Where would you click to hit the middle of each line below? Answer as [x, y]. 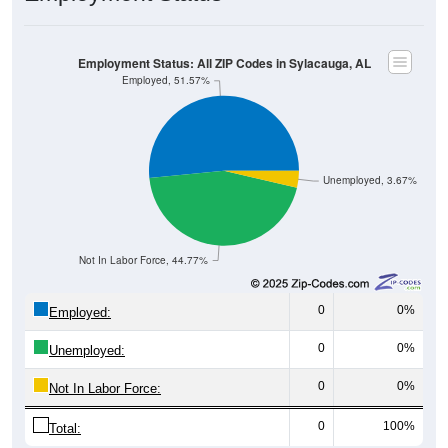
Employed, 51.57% [165, 80]
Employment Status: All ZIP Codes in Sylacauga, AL [224, 63]
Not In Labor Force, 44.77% [144, 260]
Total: [65, 429]
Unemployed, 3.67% [370, 180]
